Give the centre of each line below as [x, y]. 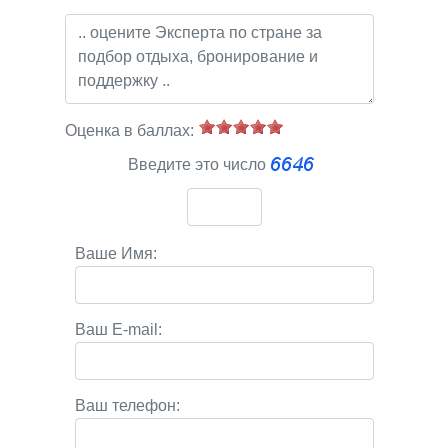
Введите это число [199, 164]
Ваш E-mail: [118, 329]
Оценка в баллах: [129, 130]
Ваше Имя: [115, 253]
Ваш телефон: [127, 405]
